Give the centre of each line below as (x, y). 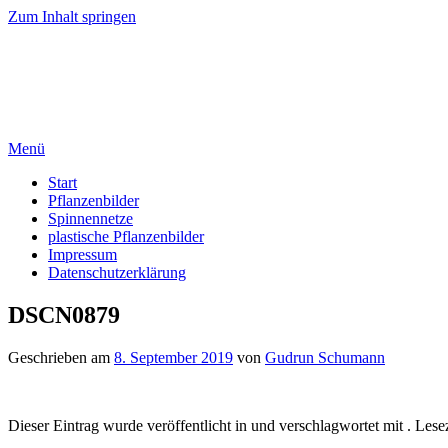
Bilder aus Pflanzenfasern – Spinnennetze (139, 114)
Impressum (82, 254)
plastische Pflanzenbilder (126, 236)
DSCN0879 (64, 314)
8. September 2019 (173, 357)
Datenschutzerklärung (117, 272)
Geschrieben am (61, 357)
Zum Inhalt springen (72, 16)
